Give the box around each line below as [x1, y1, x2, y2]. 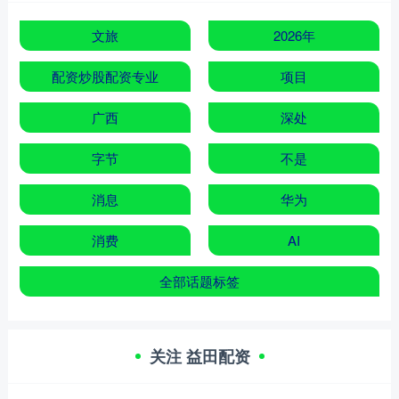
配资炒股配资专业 [51, 66, 159, 85]
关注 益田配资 [149, 344, 250, 368]
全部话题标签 [159, 271, 240, 290]
